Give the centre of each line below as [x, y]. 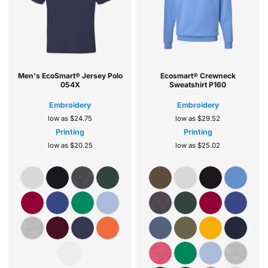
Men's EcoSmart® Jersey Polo [70, 75]
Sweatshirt [188, 84]
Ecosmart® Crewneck [198, 75]
